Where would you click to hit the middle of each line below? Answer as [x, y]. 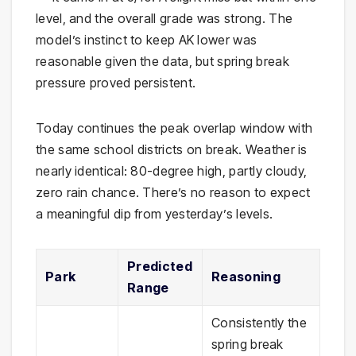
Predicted [160, 267]
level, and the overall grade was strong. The [164, 19]
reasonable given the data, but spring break [163, 62]
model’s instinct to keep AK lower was [147, 40]
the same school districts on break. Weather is [172, 150]
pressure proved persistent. [116, 83]
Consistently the [259, 323]
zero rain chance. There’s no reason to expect [173, 193]
